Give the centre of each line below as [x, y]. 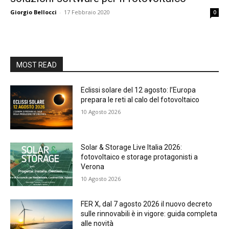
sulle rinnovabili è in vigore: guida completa [149, 214]
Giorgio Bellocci [33, 12]
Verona [93, 166]
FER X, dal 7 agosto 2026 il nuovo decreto [147, 204]
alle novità [97, 224]
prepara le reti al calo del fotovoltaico [140, 100]
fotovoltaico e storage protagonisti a [140, 157]
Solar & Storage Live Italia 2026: [132, 147]
